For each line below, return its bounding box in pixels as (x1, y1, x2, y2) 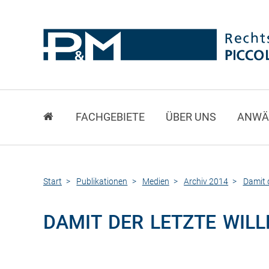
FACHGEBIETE (76, 111, 145, 124)
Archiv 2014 (184, 176, 229, 187)
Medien (142, 176, 169, 187)
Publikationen (76, 176, 128, 187)
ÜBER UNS (166, 111, 217, 124)
